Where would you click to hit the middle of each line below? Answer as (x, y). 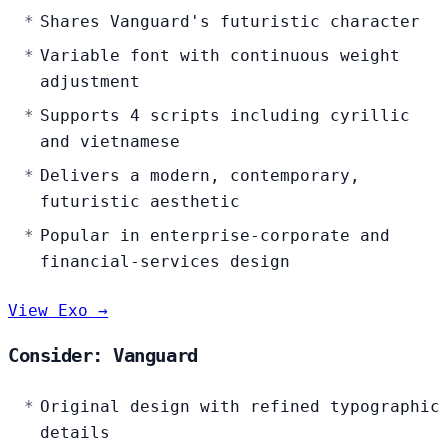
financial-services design (165, 262)
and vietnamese (110, 142)
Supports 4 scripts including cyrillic (225, 116)
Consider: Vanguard (103, 355)
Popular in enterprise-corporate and (215, 236)
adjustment (90, 82)
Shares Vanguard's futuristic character (230, 22)
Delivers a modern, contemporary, (200, 176)
